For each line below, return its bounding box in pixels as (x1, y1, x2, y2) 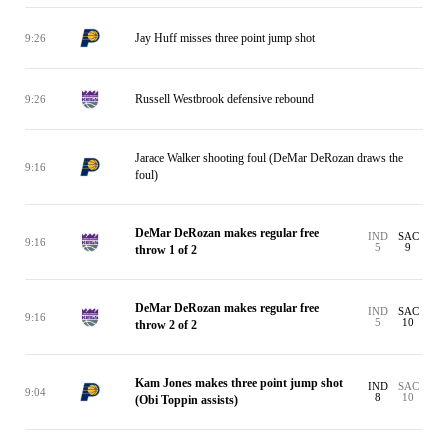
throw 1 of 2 (135, 243, 197, 257)
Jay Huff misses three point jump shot (135, 30, 315, 45)
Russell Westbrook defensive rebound (135, 91, 314, 106)
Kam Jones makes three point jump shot (135, 376, 343, 390)
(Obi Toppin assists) (135, 393, 238, 407)
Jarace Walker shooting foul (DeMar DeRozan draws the (135, 151, 403, 165)
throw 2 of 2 (135, 318, 197, 332)
